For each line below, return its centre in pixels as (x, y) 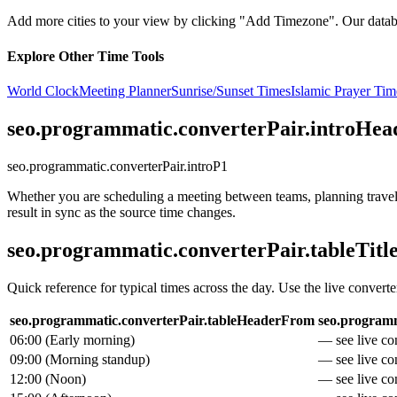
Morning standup (97, 359)
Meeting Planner (125, 90)
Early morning (90, 339)
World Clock (43, 90)
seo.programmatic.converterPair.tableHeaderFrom (162, 320)
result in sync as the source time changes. (121, 212)
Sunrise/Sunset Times (231, 90)
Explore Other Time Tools (86, 56)
